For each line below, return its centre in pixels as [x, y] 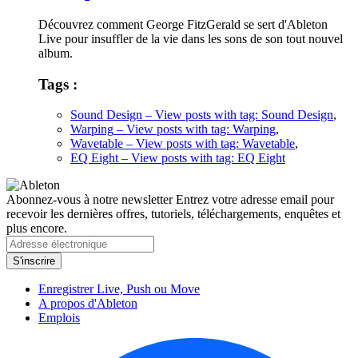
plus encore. [37, 229]
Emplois [59, 318]
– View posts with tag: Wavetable [209, 144]
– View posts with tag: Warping [195, 129]
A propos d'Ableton [88, 304]
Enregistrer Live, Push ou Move [119, 289]
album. [56, 53]
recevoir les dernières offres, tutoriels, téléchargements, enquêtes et [173, 214]
